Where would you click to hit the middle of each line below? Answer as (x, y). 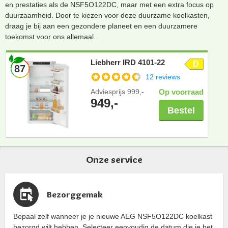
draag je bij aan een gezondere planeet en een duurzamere (101, 26)
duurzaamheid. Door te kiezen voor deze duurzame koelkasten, (107, 15)
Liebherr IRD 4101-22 (128, 62)
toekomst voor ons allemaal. (50, 36)
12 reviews (163, 77)
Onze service (114, 159)
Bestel (181, 110)
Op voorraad (181, 92)
